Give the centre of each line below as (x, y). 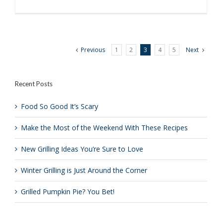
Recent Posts (34, 84)
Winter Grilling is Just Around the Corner (84, 170)
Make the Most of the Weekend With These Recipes (104, 128)
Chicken (205, 52)
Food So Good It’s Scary (59, 106)
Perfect (204, 33)
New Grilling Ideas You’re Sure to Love (82, 149)
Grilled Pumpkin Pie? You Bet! (68, 192)
